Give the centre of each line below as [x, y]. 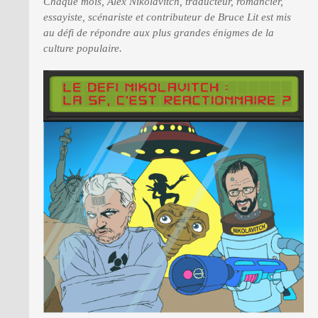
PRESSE [36, 42]
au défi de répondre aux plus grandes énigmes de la [159, 33]
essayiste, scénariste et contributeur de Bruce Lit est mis [167, 17]
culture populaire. [83, 48]
